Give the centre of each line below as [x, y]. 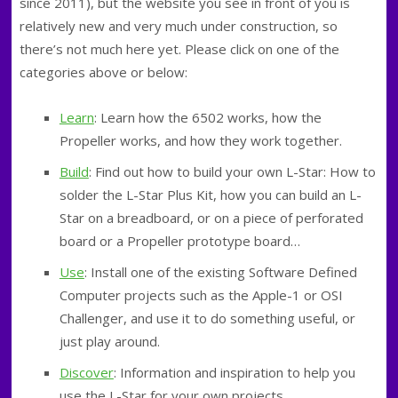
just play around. [109, 341]
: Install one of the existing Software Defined [220, 271]
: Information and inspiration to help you [234, 372]
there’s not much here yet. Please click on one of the [179, 49]
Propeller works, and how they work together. [200, 140]
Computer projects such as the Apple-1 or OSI [201, 295]
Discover [86, 372]
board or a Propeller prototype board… [179, 240]
